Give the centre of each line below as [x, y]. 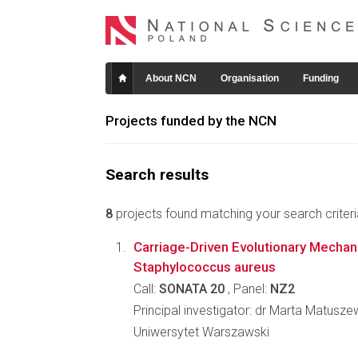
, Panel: [247, 289]
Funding [321, 78]
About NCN [171, 78]
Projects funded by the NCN [191, 121]
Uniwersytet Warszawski [201, 332]
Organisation [250, 78]
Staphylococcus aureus [205, 267]
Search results [157, 175]
